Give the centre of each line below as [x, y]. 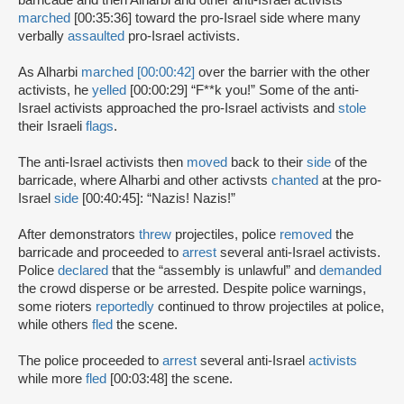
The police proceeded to [90, 361]
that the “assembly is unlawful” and [214, 271]
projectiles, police [225, 235]
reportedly [125, 307]
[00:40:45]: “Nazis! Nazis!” [157, 199]
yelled [111, 91]
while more [52, 379]
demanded [350, 271]
